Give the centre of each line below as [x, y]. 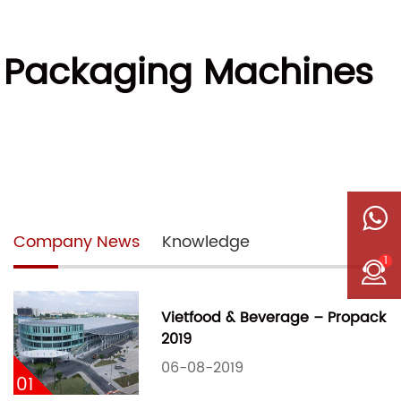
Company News [77, 242]
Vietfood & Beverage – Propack [273, 317]
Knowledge [206, 242]
